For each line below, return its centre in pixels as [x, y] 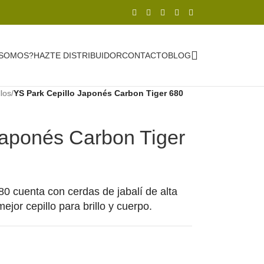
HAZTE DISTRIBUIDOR [78, 55]
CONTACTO [145, 55]
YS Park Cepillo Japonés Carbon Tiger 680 [98, 93]
